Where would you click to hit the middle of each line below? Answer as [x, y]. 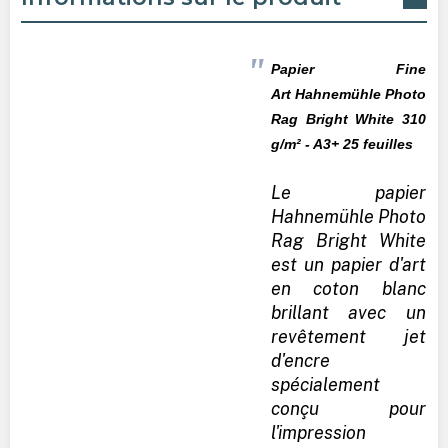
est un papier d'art [348, 264]
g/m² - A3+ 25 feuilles [341, 143]
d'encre [300, 360]
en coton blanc [348, 288]
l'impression [318, 432]
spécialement [325, 384]
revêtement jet [348, 336]
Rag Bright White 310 [348, 118]
